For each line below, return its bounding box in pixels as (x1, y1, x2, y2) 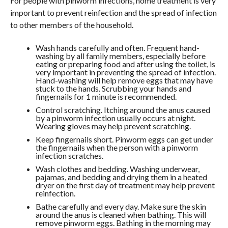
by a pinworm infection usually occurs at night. (35, 113, 195, 123)
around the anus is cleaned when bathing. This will (35, 210, 206, 219)
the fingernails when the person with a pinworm (35, 142, 198, 152)
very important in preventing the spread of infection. (35, 67, 216, 77)
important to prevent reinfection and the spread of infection (10, 8, 217, 17)
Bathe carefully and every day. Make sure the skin (35, 202, 206, 211)
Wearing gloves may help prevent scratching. (35, 121, 191, 131)
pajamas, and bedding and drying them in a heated (35, 172, 207, 182)
